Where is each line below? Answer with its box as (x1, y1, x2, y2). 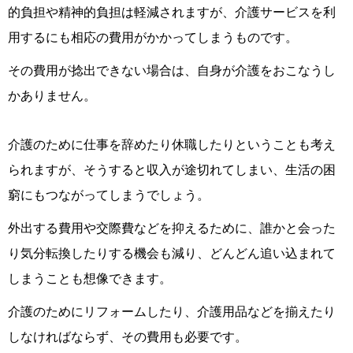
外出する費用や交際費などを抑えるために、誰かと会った (8, 220, 336, 236)
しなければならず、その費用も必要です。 (8, 329, 247, 345)
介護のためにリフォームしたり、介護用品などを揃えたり (8, 303, 336, 320)
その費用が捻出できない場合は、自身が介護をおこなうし (8, 62, 336, 79)
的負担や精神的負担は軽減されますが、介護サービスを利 (8, 4, 336, 20)
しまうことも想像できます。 (8, 270, 172, 287)
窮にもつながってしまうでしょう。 (8, 187, 210, 203)
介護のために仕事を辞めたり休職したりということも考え (8, 136, 336, 153)
